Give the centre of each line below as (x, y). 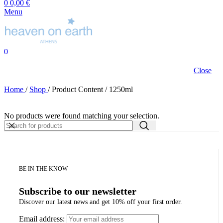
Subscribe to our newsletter (78, 191)
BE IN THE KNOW (43, 168)
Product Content (78, 89)
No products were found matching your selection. (82, 115)
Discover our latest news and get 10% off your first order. (101, 202)
